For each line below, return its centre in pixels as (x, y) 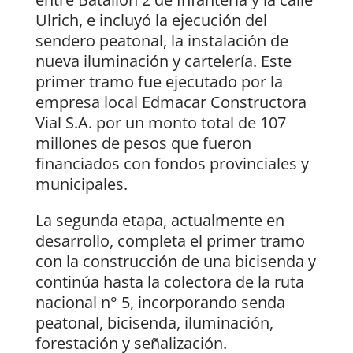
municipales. (81, 184)
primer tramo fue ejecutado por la (159, 82)
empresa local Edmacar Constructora (171, 102)
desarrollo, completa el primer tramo (170, 241)
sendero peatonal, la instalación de (162, 41)
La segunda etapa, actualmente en (160, 221)
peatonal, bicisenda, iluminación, (154, 323)
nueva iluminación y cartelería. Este (163, 61)
